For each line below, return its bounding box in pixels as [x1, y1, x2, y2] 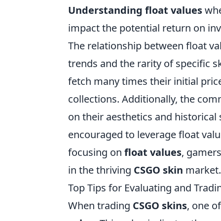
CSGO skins [133, 199, 187, 213]
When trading [68, 199, 133, 213]
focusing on [68, 146, 124, 159]
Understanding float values [68, 3, 202, 17]
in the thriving [68, 163, 134, 177]
